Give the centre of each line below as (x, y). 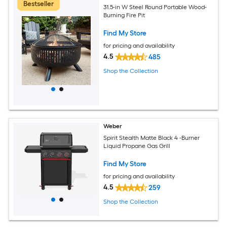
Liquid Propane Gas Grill (137, 146)
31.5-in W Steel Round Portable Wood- (155, 7)
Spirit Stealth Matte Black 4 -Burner (152, 138)
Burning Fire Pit (124, 15)
